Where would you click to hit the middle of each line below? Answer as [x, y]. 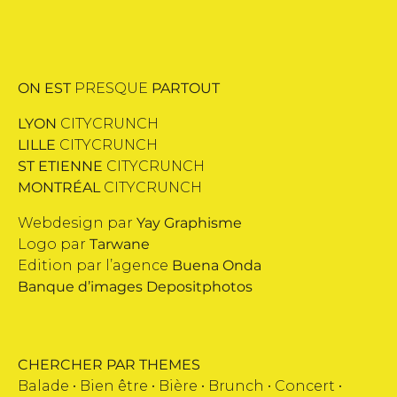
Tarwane [120, 244]
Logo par [54, 244]
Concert [305, 386]
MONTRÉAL [59, 187]
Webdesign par [77, 223]
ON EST [44, 88]
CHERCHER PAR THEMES [109, 365]
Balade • [49, 386]
